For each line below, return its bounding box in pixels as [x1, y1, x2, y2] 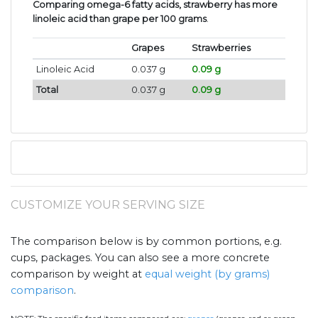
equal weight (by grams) [145, 268, 270, 281]
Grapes [131, 43, 164, 54]
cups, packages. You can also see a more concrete [11, 251, 270, 265]
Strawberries [191, 43, 251, 54]
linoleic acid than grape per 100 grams [33, 13, 207, 25]
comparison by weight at [11, 268, 145, 281]
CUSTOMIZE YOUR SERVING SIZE [11, 198, 205, 212]
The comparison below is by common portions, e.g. [11, 235, 282, 248]
